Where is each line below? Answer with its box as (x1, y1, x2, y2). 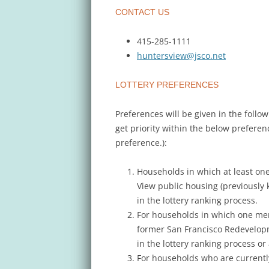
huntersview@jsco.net (137, 49, 226, 61)
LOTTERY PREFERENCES (115, 79, 219, 89)
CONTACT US (115, 7, 169, 17)
